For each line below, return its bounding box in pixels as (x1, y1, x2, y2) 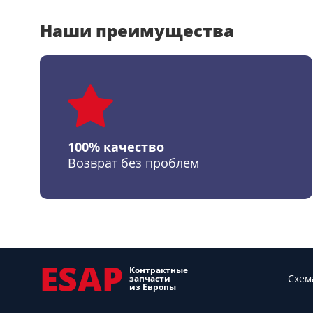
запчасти (129, 272, 170, 284)
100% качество (68, 138, 164, 155)
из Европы (129, 281, 176, 293)
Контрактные (129, 264, 188, 276)
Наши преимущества (40, 19, 234, 42)
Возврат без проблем (68, 154, 199, 171)
